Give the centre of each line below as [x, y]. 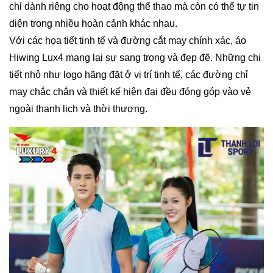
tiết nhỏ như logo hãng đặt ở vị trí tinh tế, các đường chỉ [129, 75]
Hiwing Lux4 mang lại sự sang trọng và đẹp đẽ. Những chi [135, 58]
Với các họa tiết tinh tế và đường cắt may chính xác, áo [128, 41]
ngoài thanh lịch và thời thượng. [78, 109]
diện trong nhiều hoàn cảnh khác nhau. [93, 24]
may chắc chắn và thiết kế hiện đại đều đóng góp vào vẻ [130, 92]
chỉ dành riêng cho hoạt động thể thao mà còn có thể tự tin [134, 7]
